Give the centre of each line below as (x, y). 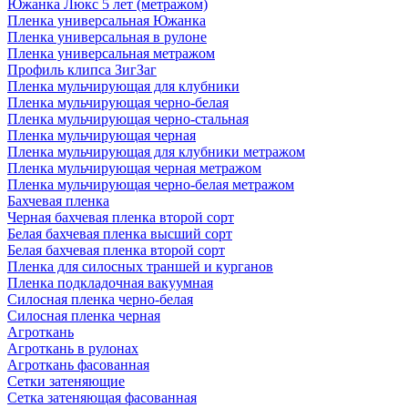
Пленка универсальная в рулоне (107, 37)
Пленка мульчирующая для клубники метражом (156, 152)
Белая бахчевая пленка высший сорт (120, 234)
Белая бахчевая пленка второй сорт (116, 250)
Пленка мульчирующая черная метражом (134, 168)
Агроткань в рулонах (73, 348)
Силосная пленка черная (84, 316)
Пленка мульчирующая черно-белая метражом (151, 184)
